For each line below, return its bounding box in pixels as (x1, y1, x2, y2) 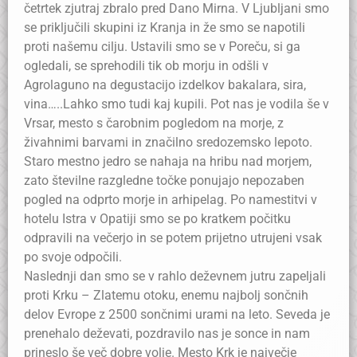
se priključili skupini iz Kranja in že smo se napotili (24, 20, 305, 35)
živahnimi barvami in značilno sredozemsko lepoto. (24, 135, 312, 150)
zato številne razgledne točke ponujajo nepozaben (24, 173, 304, 188)
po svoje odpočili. (24, 249, 122, 265)
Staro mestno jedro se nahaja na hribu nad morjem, (24, 154, 312, 169)
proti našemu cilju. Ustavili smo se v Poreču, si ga (24, 39, 300, 54)
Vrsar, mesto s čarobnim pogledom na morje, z (24, 116, 284, 131)
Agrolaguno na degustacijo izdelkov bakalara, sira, (24, 77, 306, 92)
